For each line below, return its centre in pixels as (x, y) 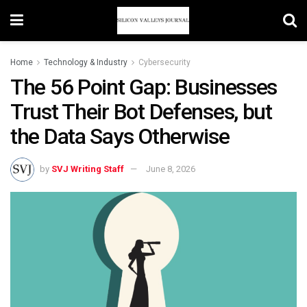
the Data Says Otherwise (120, 136)
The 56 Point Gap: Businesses (144, 87)
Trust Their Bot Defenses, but (141, 112)
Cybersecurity (164, 62)
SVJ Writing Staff (88, 169)
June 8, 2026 (171, 169)
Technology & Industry (86, 62)
